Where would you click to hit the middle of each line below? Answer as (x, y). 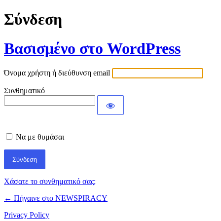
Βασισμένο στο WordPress (92, 48)
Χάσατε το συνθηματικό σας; (50, 182)
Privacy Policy (27, 215)
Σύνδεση (33, 19)
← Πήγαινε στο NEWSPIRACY (56, 198)
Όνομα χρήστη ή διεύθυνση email (57, 73)
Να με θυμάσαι (40, 137)
